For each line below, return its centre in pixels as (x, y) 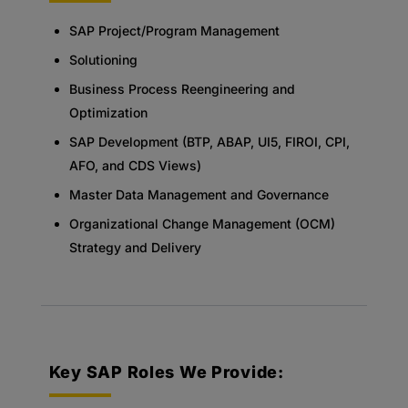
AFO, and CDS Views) (135, 165)
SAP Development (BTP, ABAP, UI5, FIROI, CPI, (209, 141)
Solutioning (103, 59)
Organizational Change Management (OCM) (202, 223)
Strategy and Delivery (135, 247)
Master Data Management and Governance (199, 194)
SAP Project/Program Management (174, 30)
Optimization (108, 112)
